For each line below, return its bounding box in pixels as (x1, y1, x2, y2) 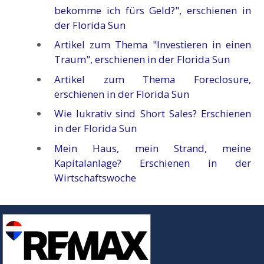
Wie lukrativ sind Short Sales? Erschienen (54, 107, 251, 121)
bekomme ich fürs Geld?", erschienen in (54, 3, 251, 17)
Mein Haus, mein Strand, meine (54, 141, 251, 155)
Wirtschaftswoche (54, 170, 137, 184)
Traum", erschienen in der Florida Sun (54, 52, 230, 67)
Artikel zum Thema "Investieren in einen (54, 38, 251, 52)
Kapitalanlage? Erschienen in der (54, 156, 251, 170)
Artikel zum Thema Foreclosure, (54, 72, 251, 86)
